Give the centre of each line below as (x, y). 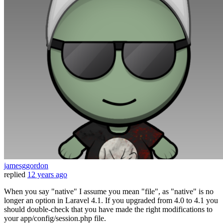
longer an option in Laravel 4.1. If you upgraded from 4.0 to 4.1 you (111, 201)
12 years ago (47, 175)
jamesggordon (26, 166)
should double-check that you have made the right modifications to (108, 210)
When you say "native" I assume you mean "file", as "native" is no (109, 192)
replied (15, 175)
